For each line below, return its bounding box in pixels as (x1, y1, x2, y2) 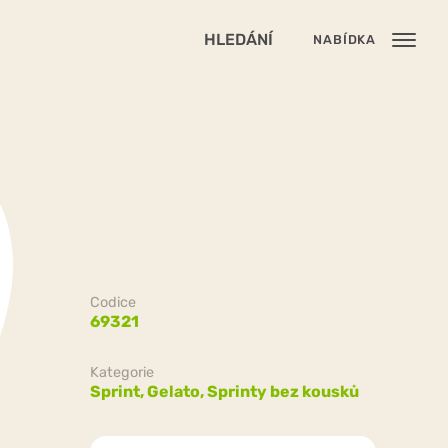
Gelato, (146, 382, 207, 401)
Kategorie (89, 364, 154, 381)
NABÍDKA (313, 32, 376, 47)
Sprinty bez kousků (206, 382, 359, 401)
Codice (89, 294, 136, 311)
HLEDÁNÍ (204, 30, 274, 49)
